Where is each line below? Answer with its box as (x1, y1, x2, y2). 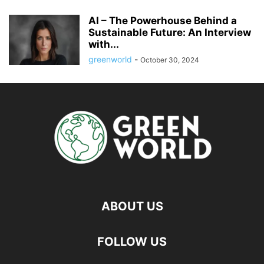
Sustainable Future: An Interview (88, 27, 251, 38)
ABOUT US (101, 199, 163, 213)
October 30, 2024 (140, 55, 199, 64)
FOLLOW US (97, 235, 167, 249)
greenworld (88, 54, 132, 64)
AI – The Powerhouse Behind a (88, 15, 237, 27)
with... (88, 38, 119, 50)
